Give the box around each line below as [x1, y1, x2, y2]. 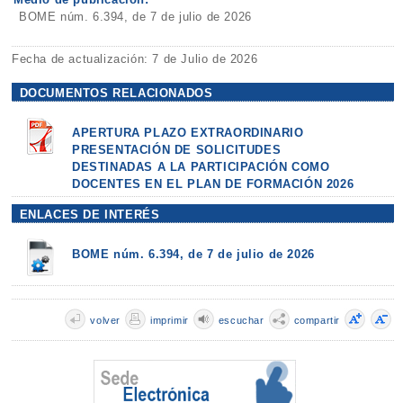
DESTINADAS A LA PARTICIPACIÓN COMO [72, 159, 330, 174]
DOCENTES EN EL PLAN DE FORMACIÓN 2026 [72, 176, 354, 191]
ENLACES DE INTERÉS [19, 207, 160, 221]
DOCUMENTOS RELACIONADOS [19, 85, 213, 100]
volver [90, 314, 121, 326]
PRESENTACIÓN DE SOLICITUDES [72, 142, 282, 157]
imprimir [149, 314, 189, 326]
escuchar [218, 314, 264, 326]
